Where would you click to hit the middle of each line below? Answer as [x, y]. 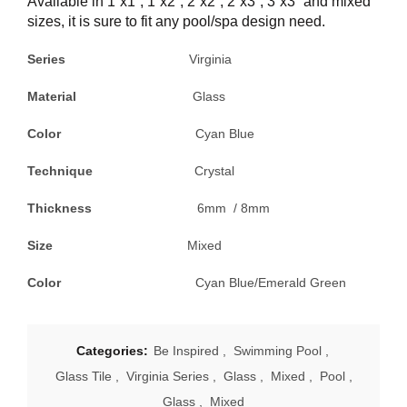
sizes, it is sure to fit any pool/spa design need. [176, 21]
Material [110, 96]
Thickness [112, 208]
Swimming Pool [278, 351]
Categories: [114, 351]
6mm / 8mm [233, 208]
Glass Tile [83, 376]
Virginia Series [167, 376]
